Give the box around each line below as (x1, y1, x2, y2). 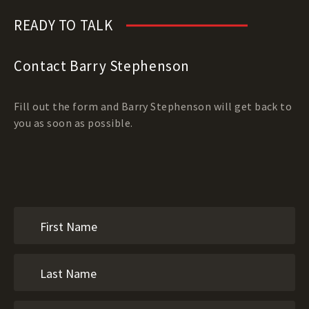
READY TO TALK (14, 16, 113, 34)
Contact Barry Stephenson (14, 57, 190, 75)
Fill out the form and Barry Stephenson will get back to (14, 99, 292, 113)
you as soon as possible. (14, 116, 133, 130)
